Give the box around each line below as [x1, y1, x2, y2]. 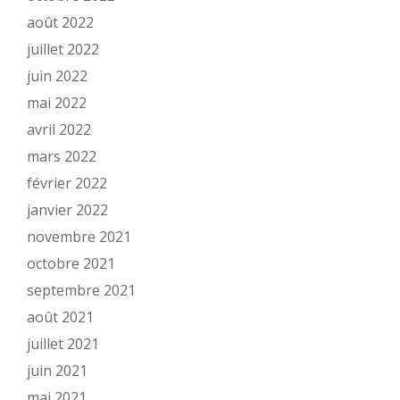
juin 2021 [27, 361, 87, 380]
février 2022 [27, 173, 107, 193]
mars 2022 [27, 146, 96, 166]
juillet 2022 [27, 39, 99, 59]
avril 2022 [27, 120, 91, 139]
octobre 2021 [27, 254, 115, 273]
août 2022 [27, 12, 94, 32]
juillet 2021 [27, 334, 99, 354]
